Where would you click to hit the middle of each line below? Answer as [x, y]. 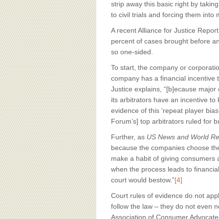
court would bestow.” [143, 180]
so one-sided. [133, 52]
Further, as [129, 137]
